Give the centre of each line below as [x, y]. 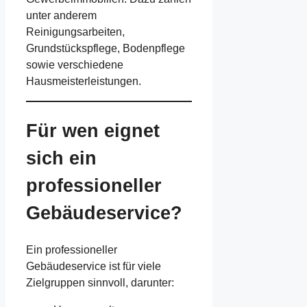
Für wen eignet [93, 131]
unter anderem [61, 15]
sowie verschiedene [75, 64]
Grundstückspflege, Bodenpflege [106, 48]
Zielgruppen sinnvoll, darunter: [100, 283]
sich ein [61, 158]
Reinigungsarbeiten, [75, 32]
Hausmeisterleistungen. [84, 81]
